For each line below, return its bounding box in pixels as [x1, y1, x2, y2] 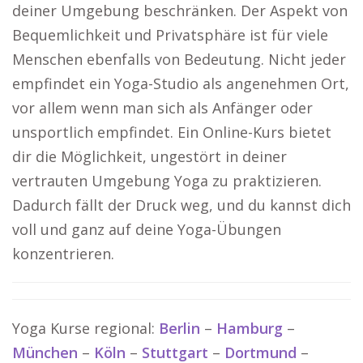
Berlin [159, 318, 200, 338]
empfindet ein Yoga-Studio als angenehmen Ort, [12, 74, 349, 93]
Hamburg [216, 318, 283, 338]
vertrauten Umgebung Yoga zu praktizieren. [12, 171, 322, 190]
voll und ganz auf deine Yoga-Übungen [12, 220, 281, 239]
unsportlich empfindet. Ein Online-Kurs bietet [12, 122, 331, 142]
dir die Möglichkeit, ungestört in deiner [12, 147, 287, 166]
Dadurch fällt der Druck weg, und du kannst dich [12, 195, 351, 215]
